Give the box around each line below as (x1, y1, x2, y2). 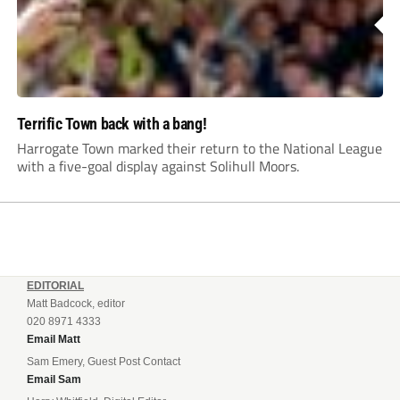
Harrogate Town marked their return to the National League (16, 137, 382, 160)
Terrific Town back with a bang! (16, 114, 207, 134)
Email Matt (27, 333, 80, 346)
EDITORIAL (27, 279, 84, 293)
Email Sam (27, 373, 81, 387)
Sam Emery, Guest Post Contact (27, 355, 180, 369)
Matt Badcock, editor (27, 297, 125, 311)
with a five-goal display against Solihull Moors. (16, 155, 299, 178)
